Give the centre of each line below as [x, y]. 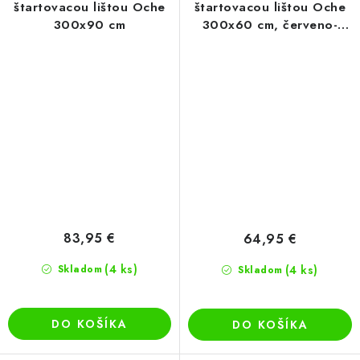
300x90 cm [90, 25]
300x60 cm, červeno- [270, 25]
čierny [270, 43]
